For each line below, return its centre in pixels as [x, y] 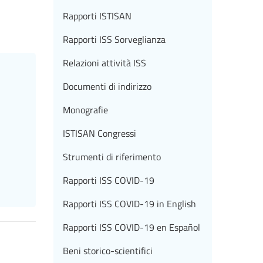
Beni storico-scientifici [108, 251]
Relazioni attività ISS [104, 63]
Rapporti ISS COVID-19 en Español [131, 227]
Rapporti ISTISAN [97, 16]
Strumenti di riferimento [112, 157]
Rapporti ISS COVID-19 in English [129, 204]
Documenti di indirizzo [107, 87]
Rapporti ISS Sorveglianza [114, 40]
